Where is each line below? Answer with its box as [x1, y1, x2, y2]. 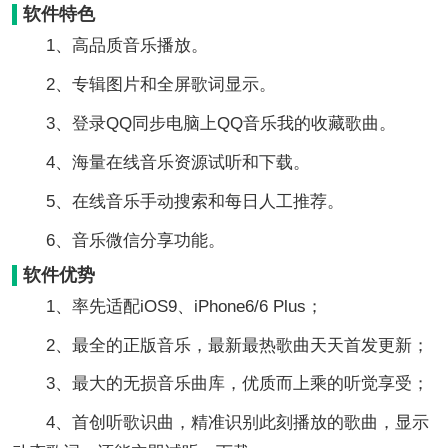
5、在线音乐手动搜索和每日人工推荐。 [11, 191, 344, 211]
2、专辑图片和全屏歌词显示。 [11, 74, 276, 94]
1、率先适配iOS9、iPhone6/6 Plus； [11, 296, 323, 316]
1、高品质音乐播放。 [11, 35, 208, 55]
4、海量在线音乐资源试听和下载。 [11, 152, 310, 172]
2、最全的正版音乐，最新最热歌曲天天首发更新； [11, 335, 429, 355]
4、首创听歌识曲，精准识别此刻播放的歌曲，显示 [11, 413, 429, 433]
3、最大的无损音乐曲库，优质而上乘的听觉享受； [11, 374, 429, 394]
